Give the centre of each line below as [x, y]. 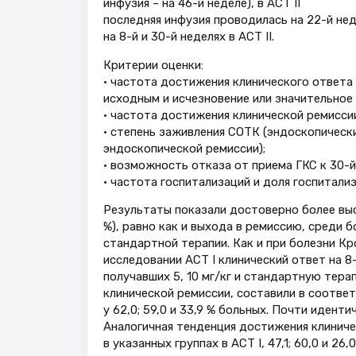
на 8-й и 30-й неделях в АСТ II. [188, 36]
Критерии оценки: [153, 65]
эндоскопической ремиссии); [184, 148]
